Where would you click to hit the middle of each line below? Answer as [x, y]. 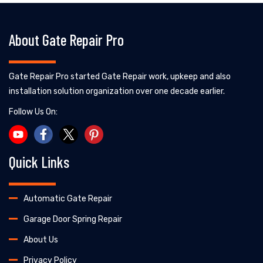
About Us [41, 240]
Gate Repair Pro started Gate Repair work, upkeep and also [120, 76]
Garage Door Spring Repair [73, 219]
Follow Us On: [33, 112]
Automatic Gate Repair [68, 198]
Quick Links [39, 161]
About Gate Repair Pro [66, 39]
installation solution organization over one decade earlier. [117, 91]
